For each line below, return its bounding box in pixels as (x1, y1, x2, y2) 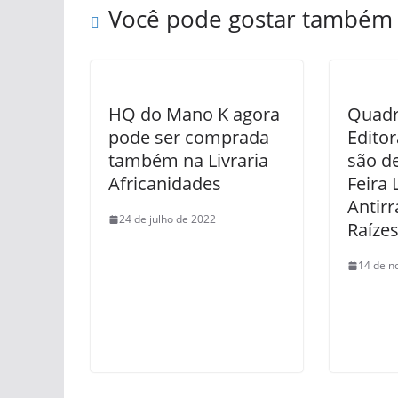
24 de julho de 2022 (119, 211, 216, 227)
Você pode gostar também (108, 3, 393, 35)
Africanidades (108, 171, 221, 195)
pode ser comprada (108, 125, 269, 149)
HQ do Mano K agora (108, 102, 280, 126)
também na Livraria (108, 148, 268, 172)
